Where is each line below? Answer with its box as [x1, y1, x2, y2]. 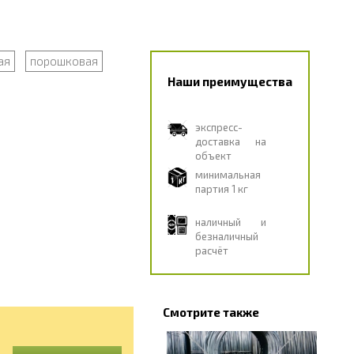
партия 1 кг [194, 183, 248, 195]
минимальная [194, 168, 261, 181]
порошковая [29, 54, 98, 68]
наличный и [194, 216, 266, 228]
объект [194, 149, 232, 162]
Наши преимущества [167, 74, 292, 88]
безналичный [194, 230, 258, 243]
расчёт [194, 244, 228, 257]
